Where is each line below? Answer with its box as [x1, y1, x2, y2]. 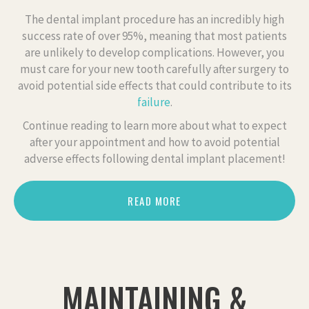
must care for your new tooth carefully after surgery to [20, 61, 289, 77]
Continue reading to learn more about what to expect [22, 117, 287, 133]
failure [137, 94, 170, 110]
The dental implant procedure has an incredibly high [25, 11, 284, 27]
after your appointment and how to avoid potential [29, 134, 280, 150]
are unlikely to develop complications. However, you [24, 44, 285, 60]
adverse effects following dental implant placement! [23, 150, 286, 166]
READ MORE [128, 192, 181, 208]
